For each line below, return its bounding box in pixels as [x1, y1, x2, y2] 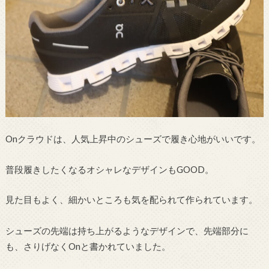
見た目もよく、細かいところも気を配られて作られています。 [5, 194, 258, 205]
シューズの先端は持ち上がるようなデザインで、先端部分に [5, 225, 249, 237]
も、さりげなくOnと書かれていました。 [5, 241, 171, 252]
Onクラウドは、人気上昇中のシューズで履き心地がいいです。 [5, 133, 261, 145]
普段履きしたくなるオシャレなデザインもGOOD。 [5, 163, 214, 175]
